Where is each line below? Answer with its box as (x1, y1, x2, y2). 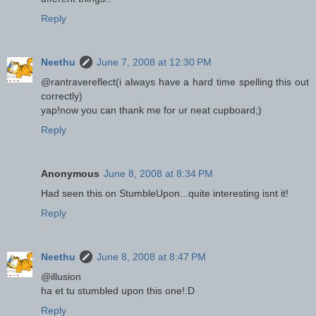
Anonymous (41, 168, 99, 180)
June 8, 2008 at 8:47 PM (97, 251, 206, 263)
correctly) (41, 90, 83, 102)
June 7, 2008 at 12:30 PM (97, 56, 212, 68)
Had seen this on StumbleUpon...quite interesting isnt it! (41, 188, 288, 200)
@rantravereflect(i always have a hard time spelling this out (41, 76, 309, 88)
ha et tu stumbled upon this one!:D (41, 285, 195, 297)
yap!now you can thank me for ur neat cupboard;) (41, 104, 262, 116)
